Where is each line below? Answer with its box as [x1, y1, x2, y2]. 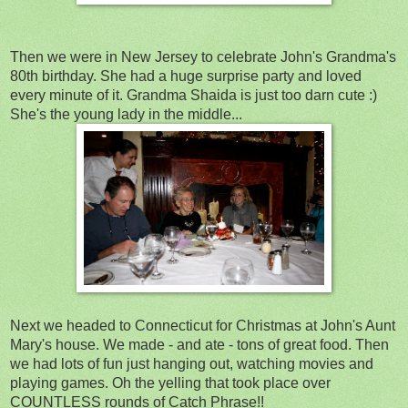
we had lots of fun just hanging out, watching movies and [10, 355, 373, 372]
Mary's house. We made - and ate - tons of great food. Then [10, 336, 389, 352]
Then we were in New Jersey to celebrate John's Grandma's [10, 48, 396, 65]
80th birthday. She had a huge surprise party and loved [10, 67, 362, 84]
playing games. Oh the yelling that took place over [10, 374, 331, 391]
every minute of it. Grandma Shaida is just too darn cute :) [10, 87, 377, 103]
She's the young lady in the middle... [10, 106, 242, 122]
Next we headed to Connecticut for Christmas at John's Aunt [10, 317, 395, 333]
